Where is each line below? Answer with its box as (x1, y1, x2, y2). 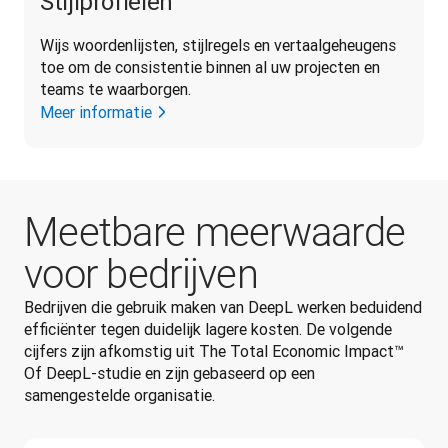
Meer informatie (40, 102, 152, 123)
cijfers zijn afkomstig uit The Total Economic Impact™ (24, 341, 404, 362)
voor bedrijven (24, 251, 258, 299)
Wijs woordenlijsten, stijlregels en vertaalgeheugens (40, 35, 396, 56)
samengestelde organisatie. (24, 385, 215, 406)
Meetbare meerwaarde (24, 209, 406, 257)
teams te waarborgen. (40, 79, 191, 100)
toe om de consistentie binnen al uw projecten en (40, 57, 380, 78)
